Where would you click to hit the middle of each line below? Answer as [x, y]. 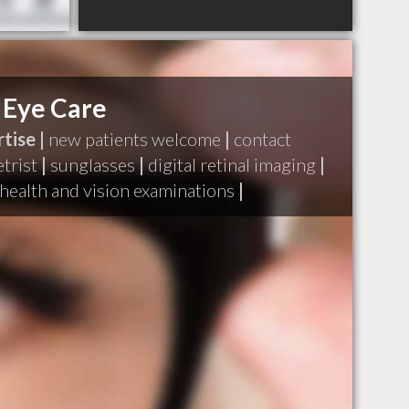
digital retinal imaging [232, 164]
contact [262, 139]
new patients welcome [135, 139]
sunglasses [93, 164]
